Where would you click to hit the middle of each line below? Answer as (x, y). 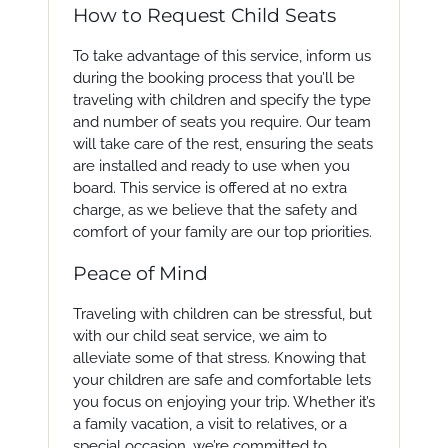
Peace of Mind (140, 273)
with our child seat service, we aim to (199, 336)
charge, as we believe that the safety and (214, 210)
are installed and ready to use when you (211, 166)
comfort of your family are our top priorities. (222, 232)
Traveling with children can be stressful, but (222, 314)
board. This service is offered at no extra (209, 188)
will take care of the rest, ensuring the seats (222, 144)
